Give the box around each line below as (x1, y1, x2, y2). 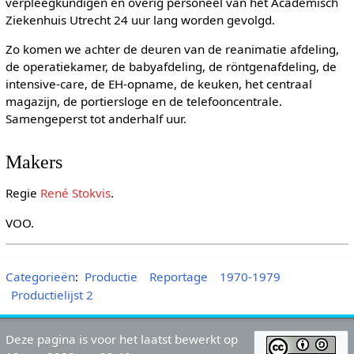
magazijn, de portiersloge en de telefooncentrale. (5, 92, 282, 109)
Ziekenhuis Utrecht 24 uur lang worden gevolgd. (5, 11, 275, 28)
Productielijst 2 (11, 287, 94, 303)
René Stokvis (40, 185, 111, 201)
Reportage (149, 269, 208, 285)
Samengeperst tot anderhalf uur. (5, 110, 186, 126)
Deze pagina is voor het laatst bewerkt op (5, 331, 238, 348)
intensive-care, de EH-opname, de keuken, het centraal (5, 75, 312, 92)
